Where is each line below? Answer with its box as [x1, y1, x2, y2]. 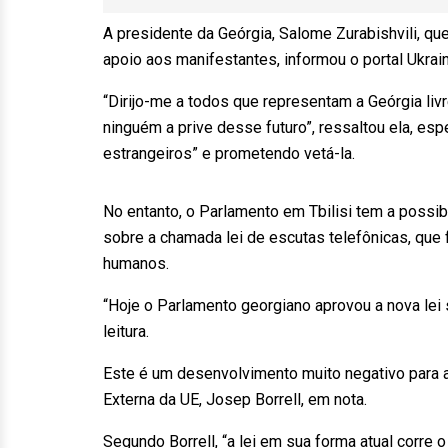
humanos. [103, 254, 181, 273]
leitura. [103, 322, 161, 341]
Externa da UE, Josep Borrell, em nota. [103, 390, 379, 409]
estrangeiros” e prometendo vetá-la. [103, 144, 367, 163]
